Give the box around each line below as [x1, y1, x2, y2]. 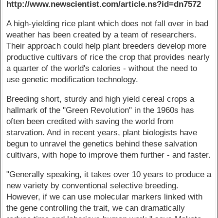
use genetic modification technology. [6, 75, 139, 85]
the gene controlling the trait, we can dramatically [6, 203, 185, 213]
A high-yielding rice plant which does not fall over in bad [6, 19, 209, 29]
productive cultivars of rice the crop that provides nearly [6, 53, 210, 62]
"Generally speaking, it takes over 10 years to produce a [6, 169, 212, 179]
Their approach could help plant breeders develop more [6, 41, 207, 51]
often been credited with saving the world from [6, 116, 174, 126]
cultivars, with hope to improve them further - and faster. [6, 150, 211, 160]
